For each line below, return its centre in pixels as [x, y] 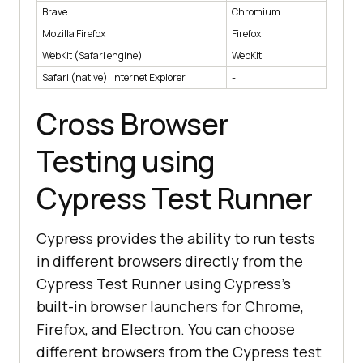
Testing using [126, 160]
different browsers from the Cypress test [179, 351]
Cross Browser [133, 123]
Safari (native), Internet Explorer [114, 77]
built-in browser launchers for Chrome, [170, 306]
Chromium [256, 11]
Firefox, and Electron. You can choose [166, 329]
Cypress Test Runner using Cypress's [164, 283]
